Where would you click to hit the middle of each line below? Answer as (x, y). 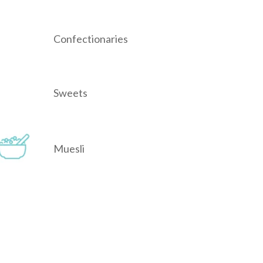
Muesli (69, 149)
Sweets (70, 93)
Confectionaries (91, 39)
